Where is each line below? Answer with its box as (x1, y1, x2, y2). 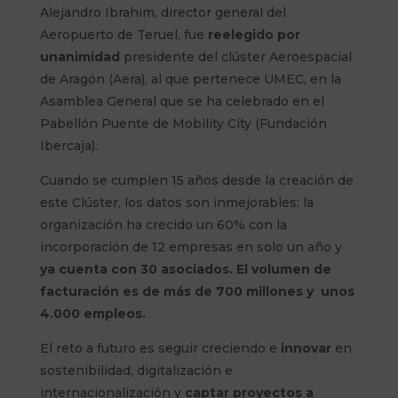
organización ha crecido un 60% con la (39, 217, 287, 234)
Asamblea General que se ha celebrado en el (39, 93, 324, 110)
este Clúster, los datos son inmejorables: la (39, 195, 314, 211)
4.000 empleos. (39, 306, 146, 322)
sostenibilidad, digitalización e (39, 362, 233, 379)
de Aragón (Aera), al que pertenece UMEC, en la (39, 71, 341, 88)
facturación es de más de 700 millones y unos (39, 283, 354, 300)
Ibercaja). (39, 138, 98, 155)
